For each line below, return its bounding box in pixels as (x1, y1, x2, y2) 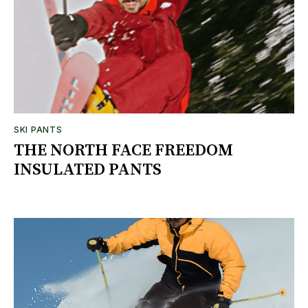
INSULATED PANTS (14, 159, 162, 180)
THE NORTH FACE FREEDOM (14, 140, 233, 161)
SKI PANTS (14, 124, 63, 135)
